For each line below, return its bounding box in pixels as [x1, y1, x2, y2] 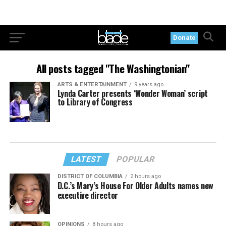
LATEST [70, 154, 103, 164]
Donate [173, 34, 196, 41]
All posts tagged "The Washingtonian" [36, 61, 190, 76]
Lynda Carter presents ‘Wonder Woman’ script [57, 87, 208, 99]
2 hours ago [130, 173, 161, 180]
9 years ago [134, 81, 163, 88]
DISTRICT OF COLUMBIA [57, 173, 123, 180]
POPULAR [116, 154, 156, 164]
